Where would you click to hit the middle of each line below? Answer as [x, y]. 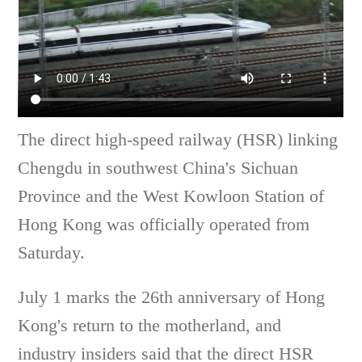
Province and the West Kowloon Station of [171, 196]
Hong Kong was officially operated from [164, 224]
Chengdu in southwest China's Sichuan [158, 167]
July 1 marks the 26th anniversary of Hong [172, 297]
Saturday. [63, 252]
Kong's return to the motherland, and [150, 325]
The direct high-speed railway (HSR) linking [178, 139]
